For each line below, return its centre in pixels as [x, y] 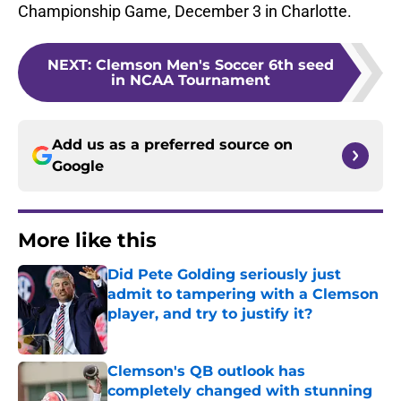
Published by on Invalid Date [184, 332]
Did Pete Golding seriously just [224, 275]
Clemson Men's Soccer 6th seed [215, 65]
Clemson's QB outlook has [206, 371]
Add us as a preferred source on [172, 145]
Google [78, 166]
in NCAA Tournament [191, 81]
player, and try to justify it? [210, 314]
